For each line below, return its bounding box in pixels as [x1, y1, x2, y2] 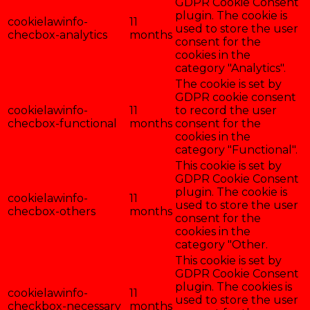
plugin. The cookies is [175, 280, 292, 293]
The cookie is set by [175, 77, 282, 91]
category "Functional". [175, 143, 298, 156]
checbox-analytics [8, 28, 107, 42]
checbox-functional [8, 116, 117, 130]
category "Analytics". [175, 61, 286, 75]
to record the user [175, 103, 277, 117]
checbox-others [8, 204, 95, 218]
